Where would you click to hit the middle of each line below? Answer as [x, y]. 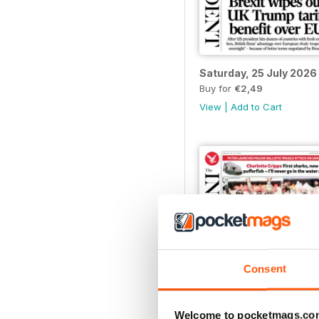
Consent [265, 268]
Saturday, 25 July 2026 [258, 73]
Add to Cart [256, 107]
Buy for [217, 89]
